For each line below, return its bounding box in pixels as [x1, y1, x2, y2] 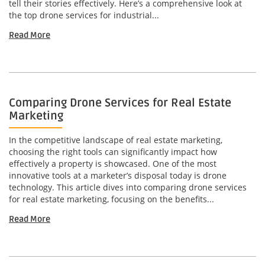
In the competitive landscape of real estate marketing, [9, 134, 222, 146]
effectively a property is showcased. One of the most [9, 158, 216, 170]
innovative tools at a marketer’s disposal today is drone [9, 170, 227, 182]
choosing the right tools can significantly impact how [9, 146, 217, 158]
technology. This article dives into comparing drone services [9, 182, 247, 193]
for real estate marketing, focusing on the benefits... [9, 193, 214, 205]
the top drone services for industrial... [9, 9, 159, 21]
